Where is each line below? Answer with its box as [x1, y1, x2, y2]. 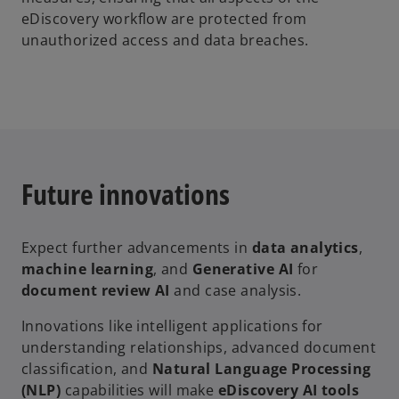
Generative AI [191, 259, 294, 280]
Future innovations [21, 174, 230, 213]
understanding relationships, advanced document [21, 338, 377, 358]
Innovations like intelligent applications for [21, 316, 323, 337]
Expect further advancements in [21, 238, 252, 258]
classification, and [21, 359, 152, 379]
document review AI [21, 281, 170, 301]
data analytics [251, 238, 359, 258]
